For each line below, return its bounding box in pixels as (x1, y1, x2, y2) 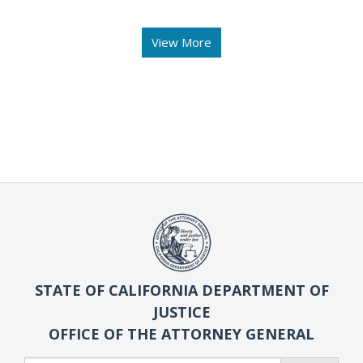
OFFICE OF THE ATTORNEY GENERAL (49, 324, 314, 344)
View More (152, 33, 211, 50)
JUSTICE (152, 302, 211, 322)
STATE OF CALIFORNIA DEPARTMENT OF (34, 280, 329, 301)
